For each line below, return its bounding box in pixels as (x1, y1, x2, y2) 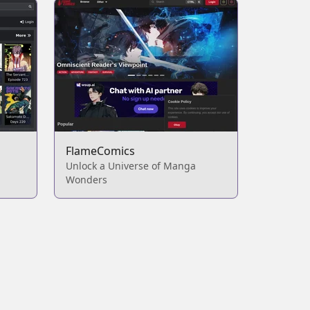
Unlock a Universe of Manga (66, 159, 196, 172)
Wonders (66, 173, 107, 186)
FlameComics (66, 143, 135, 158)
